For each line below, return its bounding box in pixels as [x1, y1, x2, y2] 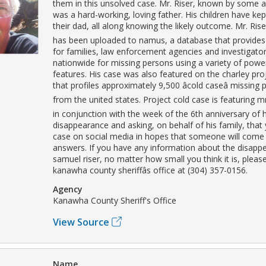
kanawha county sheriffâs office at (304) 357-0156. [53, 164, 248, 176]
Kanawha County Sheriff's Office [53, 194, 176, 206]
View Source [53, 215, 109, 229]
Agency [53, 183, 83, 195]
